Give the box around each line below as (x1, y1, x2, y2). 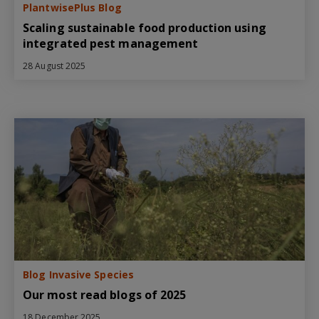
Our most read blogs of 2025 (23, 286, 187, 303)
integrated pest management (23, 35, 200, 51)
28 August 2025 (23, 59, 86, 72)
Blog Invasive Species (23, 267, 135, 281)
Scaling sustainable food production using (23, 19, 266, 36)
